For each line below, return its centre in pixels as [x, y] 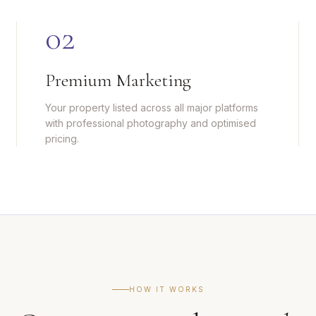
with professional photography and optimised [151, 123]
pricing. [62, 139]
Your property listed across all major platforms [152, 108]
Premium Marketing [118, 80]
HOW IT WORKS [166, 289]
